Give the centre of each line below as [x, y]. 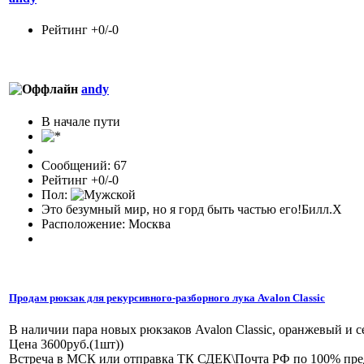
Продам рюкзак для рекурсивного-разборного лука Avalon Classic [167, 297]
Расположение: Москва [106, 223]
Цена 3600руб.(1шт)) [66, 344]
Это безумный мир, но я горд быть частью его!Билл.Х [192, 209]
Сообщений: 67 [84, 165]
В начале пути [81, 121]
